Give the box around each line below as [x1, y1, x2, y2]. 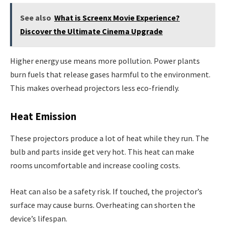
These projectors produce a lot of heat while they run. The [10, 133, 209, 143]
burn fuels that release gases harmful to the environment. [10, 69, 210, 79]
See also [20, 13, 51, 23]
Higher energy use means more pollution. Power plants [10, 55, 200, 66]
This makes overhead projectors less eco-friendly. [10, 82, 179, 93]
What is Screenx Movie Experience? [54, 13, 180, 23]
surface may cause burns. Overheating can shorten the [10, 199, 195, 210]
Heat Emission [10, 109, 76, 123]
